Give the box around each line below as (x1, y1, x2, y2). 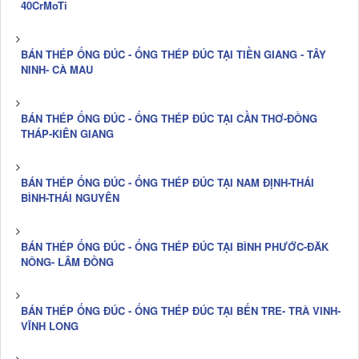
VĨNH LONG (21, 317, 79, 333)
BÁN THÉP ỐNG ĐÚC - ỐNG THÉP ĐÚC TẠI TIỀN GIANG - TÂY (21, 46, 326, 62)
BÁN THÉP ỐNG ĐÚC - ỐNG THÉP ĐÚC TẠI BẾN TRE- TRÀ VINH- (21, 302, 341, 318)
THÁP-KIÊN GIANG (21, 125, 114, 141)
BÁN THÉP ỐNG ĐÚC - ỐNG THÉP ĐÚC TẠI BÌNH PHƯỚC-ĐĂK (21, 238, 329, 254)
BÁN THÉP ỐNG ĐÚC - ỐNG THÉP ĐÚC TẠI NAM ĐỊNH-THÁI (21, 174, 314, 190)
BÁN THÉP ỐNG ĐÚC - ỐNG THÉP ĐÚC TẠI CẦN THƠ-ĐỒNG (21, 110, 317, 126)
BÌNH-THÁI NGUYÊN (21, 189, 119, 205)
